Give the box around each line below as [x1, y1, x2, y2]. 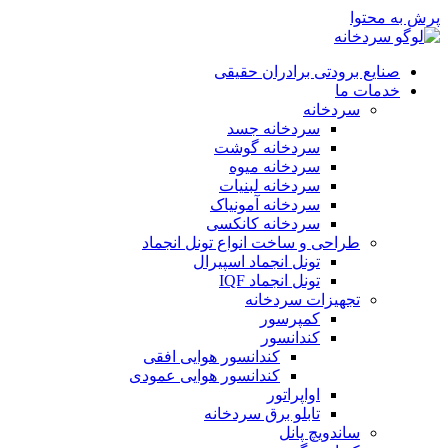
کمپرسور [260, 310, 320, 327]
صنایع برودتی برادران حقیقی [214, 63, 400, 80]
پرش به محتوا [350, 9, 440, 26]
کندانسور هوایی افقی [143, 348, 280, 365]
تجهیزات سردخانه [245, 291, 360, 308]
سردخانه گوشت [214, 139, 320, 156]
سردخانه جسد [227, 120, 320, 137]
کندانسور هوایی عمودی [129, 367, 280, 384]
